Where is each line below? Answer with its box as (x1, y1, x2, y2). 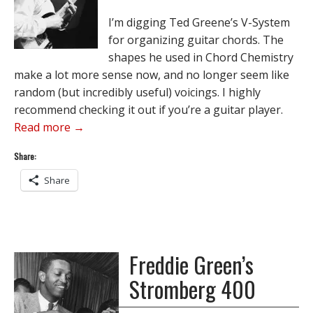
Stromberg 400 (129, 272, 256, 305)
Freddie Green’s (129, 248, 254, 281)
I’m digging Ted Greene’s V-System (108, 15, 290, 30)
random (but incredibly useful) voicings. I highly (14, 85, 261, 100)
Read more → (14, 119, 85, 135)
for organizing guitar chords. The (108, 32, 284, 48)
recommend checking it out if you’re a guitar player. (14, 102, 283, 117)
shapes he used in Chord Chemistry (108, 50, 293, 65)
